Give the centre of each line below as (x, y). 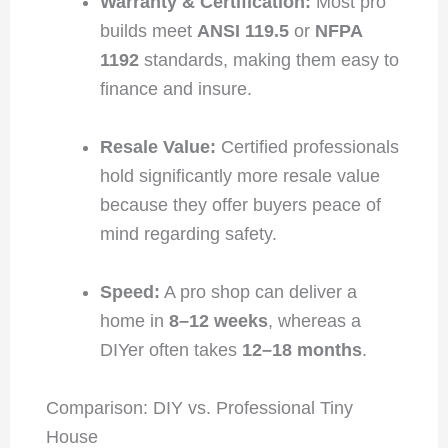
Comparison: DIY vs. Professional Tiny (199, 407)
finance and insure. (175, 89)
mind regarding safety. (188, 234)
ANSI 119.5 (242, 31)
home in (134, 320)
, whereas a (314, 320)
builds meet (148, 31)
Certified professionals (307, 147)
